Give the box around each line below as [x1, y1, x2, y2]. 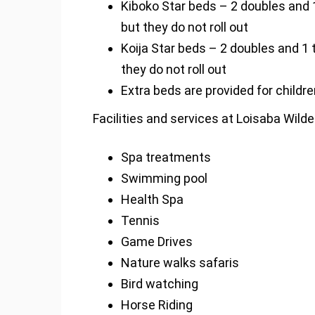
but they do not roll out [121, 20, 248, 34]
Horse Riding [121, 297, 193, 312]
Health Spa [121, 192, 184, 207]
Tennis [121, 213, 160, 228]
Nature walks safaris [121, 255, 239, 270]
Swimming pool [121, 171, 207, 186]
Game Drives [121, 234, 193, 249]
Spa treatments [121, 150, 211, 165]
